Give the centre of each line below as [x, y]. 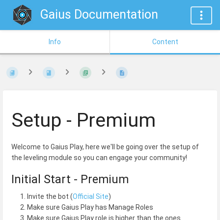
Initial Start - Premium [70, 179]
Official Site [91, 197]
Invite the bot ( [50, 197]
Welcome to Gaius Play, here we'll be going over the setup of [105, 147]
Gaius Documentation [99, 14]
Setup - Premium [83, 120]
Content [165, 42]
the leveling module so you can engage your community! [99, 158]
